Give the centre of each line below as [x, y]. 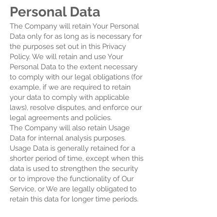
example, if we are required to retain [70, 87]
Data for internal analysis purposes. [68, 138]
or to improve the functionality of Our [72, 179]
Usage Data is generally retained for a [72, 148]
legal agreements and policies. [61, 118]
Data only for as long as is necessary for [76, 36]
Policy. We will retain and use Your [66, 57]
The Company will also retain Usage [70, 128]
